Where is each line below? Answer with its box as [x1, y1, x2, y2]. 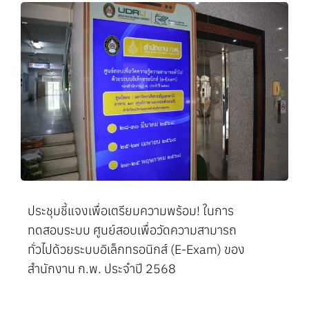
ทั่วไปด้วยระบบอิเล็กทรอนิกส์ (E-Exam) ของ [27, 241, 245, 257]
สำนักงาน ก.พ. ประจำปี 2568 [27, 260, 176, 277]
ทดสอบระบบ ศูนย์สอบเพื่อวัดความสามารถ [27, 221, 237, 238]
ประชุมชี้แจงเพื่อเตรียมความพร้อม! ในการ [27, 202, 234, 219]
